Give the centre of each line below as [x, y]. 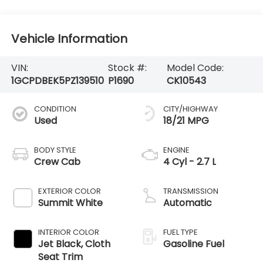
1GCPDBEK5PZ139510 [57, 80]
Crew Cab [57, 161]
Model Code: [195, 68]
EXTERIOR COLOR [69, 191]
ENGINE [176, 150]
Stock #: [128, 68]
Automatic [188, 203]
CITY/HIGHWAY [190, 109]
